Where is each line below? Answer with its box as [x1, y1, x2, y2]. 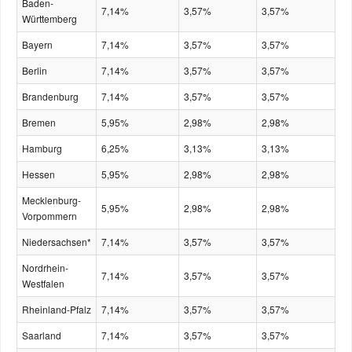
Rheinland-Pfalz [22, 302, 91, 316]
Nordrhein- [22, 261, 68, 274]
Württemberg [22, 12, 77, 25]
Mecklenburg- [22, 193, 81, 207]
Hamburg [22, 141, 62, 155]
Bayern [22, 38, 53, 51]
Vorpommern [22, 209, 77, 222]
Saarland [22, 328, 61, 342]
